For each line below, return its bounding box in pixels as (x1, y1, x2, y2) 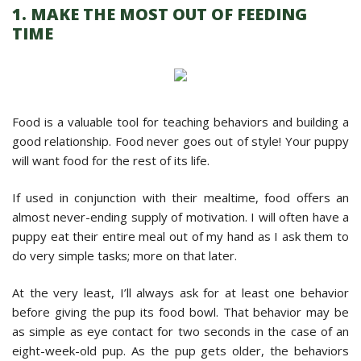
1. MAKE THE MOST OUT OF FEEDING (12, 2, 307, 25)
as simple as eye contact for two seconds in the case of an (12, 322, 349, 339)
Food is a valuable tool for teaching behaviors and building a (12, 113, 349, 130)
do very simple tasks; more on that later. (12, 247, 237, 263)
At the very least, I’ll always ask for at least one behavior (12, 284, 349, 301)
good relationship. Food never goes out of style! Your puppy (12, 132, 349, 149)
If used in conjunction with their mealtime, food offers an (12, 189, 349, 205)
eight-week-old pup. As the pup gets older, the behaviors (12, 342, 349, 359)
